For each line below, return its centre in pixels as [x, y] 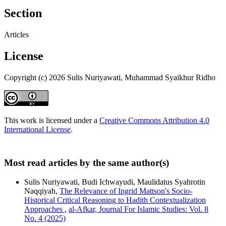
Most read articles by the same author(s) [87, 162]
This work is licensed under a [52, 120]
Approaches [44, 209]
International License [37, 129]
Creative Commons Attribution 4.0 [154, 120]
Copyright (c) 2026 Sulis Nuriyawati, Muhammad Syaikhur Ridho [110, 77]
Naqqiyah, [42, 191]
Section [23, 13]
